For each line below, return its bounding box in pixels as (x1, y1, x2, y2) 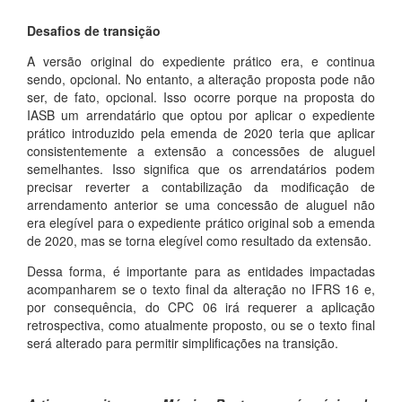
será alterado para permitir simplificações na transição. (27, 334, 338, 352)
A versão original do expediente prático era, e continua (27, 52, 375, 70)
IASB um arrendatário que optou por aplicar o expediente (27, 106, 375, 124)
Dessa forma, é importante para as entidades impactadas (27, 262, 375, 280)
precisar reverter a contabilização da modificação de (27, 178, 375, 196)
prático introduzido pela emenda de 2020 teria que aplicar (27, 124, 375, 142)
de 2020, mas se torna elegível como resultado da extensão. (27, 232, 371, 249)
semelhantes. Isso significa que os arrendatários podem (27, 160, 375, 178)
